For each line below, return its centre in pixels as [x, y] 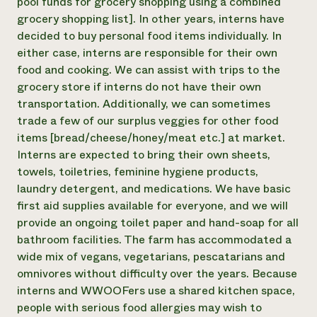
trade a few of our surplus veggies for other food [148, 121]
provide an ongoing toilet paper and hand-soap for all [158, 223]
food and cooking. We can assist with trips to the [149, 70]
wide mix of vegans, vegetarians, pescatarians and [151, 257]
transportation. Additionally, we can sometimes [144, 104]
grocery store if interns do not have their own [139, 87]
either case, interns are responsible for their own [147, 53]
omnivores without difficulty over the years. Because [157, 273]
